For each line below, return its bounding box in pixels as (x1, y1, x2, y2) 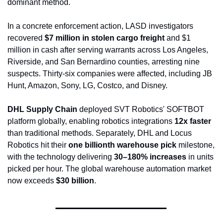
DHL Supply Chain (7, 105, 77, 114)
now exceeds (7, 176, 56, 185)
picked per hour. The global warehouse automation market (7, 165, 211, 173)
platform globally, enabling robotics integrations (7, 117, 174, 126)
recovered (7, 34, 45, 43)
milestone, (176, 141, 215, 150)
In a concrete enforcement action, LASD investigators (7, 22, 193, 31)
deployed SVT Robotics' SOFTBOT (77, 105, 204, 114)
